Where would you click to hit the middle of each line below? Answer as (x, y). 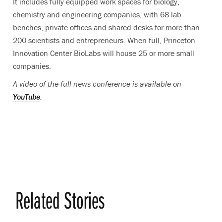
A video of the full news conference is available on (97, 83)
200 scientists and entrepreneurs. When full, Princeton (104, 40)
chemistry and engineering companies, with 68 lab (97, 14)
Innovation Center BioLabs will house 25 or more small (104, 53)
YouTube (27, 96)
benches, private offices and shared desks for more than (106, 27)
